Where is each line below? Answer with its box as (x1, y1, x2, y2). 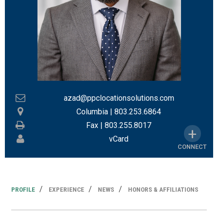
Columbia (76, 107, 108, 116)
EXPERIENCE (49, 185, 85, 194)
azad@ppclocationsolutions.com (63, 93, 174, 103)
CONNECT (178, 143, 207, 151)
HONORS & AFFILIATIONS (128, 185, 199, 194)
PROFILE (11, 185, 36, 194)
